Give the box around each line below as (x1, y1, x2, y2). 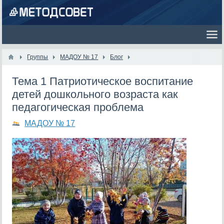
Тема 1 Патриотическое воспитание (12, 75, 193, 87)
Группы (27, 53, 48, 60)
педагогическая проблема (12, 101, 144, 113)
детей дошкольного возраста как (12, 88, 178, 100)
